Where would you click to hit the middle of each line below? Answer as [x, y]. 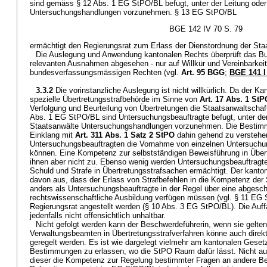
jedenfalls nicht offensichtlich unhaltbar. [98, 215]
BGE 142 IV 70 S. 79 [206, 29]
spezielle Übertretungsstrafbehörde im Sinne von [115, 99]
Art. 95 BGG [203, 72]
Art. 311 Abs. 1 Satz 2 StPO [125, 135]
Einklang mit [52, 135]
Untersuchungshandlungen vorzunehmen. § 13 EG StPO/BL [133, 12]
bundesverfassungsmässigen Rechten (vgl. [105, 72]
